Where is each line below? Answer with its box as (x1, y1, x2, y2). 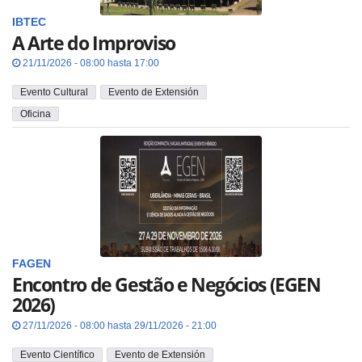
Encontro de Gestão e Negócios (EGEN (12, 271, 321, 298)
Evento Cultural (20, 86, 88, 99)
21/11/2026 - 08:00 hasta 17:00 (20, 57, 159, 69)
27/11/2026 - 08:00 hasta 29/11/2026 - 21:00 (20, 319, 217, 331)
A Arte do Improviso (12, 29, 175, 56)
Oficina (20, 107, 51, 120)
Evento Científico (20, 348, 95, 360)
